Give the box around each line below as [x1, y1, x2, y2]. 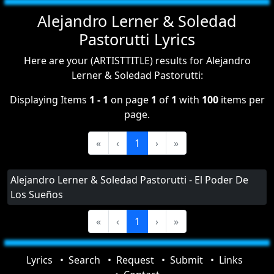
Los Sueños [10, 188, 63, 201]
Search [68, 253, 100, 267]
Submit [170, 253, 203, 267]
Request [116, 253, 154, 267]
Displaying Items [9, 93, 89, 106]
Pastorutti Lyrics [79, 29, 195, 50]
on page [108, 93, 151, 106]
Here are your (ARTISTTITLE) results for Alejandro [23, 54, 251, 67]
